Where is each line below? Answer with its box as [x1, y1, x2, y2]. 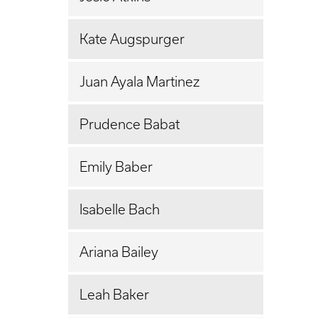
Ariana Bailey [79, 243, 158, 260]
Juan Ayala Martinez [79, 73, 199, 89]
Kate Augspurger [79, 31, 185, 47]
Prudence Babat [79, 116, 180, 132]
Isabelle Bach [79, 201, 160, 217]
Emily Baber [79, 158, 153, 175]
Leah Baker [79, 286, 149, 302]
